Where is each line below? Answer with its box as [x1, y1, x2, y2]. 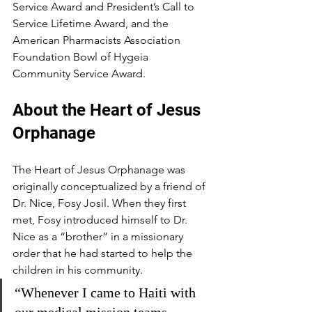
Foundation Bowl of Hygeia [13, 50, 151, 63]
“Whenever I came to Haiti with [15, 285, 199, 300]
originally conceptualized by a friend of [13, 180, 208, 193]
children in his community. [13, 263, 143, 276]
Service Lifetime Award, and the [13, 17, 171, 30]
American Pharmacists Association [13, 33, 183, 47]
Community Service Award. [13, 67, 146, 80]
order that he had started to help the [13, 247, 195, 260]
